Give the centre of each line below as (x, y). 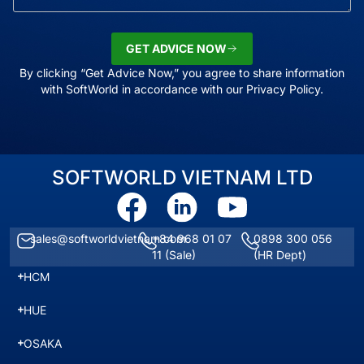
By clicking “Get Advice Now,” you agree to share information (182, 72)
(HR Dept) (280, 254)
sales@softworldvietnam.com (108, 238)
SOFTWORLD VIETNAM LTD (182, 177)
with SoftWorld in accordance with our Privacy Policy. (182, 89)
